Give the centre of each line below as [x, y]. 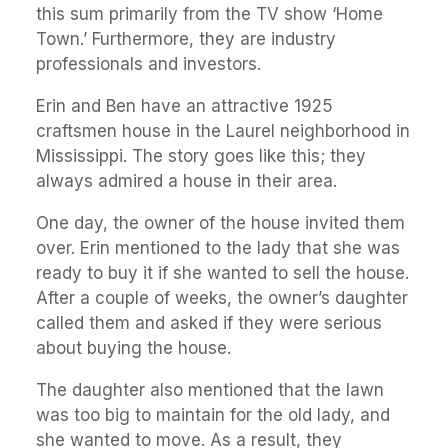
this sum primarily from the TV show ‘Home [209, 13]
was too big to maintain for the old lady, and [213, 414]
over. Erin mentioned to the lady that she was [218, 247]
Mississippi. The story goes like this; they [201, 155]
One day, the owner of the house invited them [220, 222]
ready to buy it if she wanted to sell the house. [222, 272]
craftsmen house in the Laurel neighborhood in [223, 130]
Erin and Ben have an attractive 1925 [184, 105]
